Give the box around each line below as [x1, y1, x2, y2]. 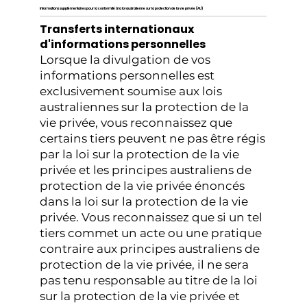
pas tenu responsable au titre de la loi [40, 273, 258, 287]
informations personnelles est [40, 68, 215, 82]
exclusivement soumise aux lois [40, 84, 223, 98]
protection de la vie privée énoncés [40, 178, 245, 193]
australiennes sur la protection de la [40, 99, 249, 114]
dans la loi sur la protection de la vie [40, 194, 249, 208]
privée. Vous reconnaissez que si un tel [40, 210, 263, 224]
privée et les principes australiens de [40, 162, 252, 177]
